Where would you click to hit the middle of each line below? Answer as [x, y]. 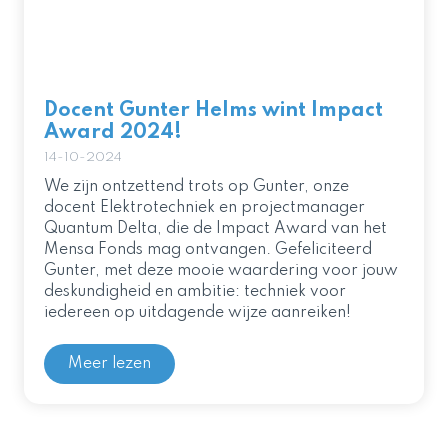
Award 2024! [113, 132]
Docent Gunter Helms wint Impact [213, 110]
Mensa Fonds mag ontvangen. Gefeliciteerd [208, 249]
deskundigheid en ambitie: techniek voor [195, 291]
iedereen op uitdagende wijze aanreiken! [197, 312]
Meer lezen [109, 363]
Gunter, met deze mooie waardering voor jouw [221, 270]
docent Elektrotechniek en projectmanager [204, 207]
